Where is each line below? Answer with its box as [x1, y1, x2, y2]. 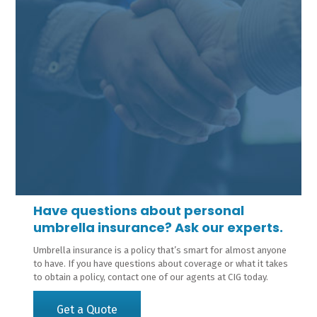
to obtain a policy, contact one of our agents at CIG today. [33, 272, 268, 282]
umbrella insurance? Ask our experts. [33, 219, 283, 236]
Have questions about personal [33, 202, 244, 219]
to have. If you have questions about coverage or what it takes [33, 258, 288, 269]
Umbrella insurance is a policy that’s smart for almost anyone [33, 245, 287, 255]
